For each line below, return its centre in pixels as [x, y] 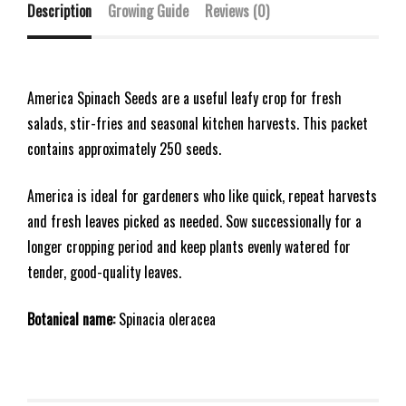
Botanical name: [71, 319]
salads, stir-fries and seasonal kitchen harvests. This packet [198, 123]
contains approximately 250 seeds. [124, 148]
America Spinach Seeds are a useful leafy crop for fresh [184, 97]
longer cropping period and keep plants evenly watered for [189, 246]
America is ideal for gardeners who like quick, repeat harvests [202, 195]
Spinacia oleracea [165, 319]
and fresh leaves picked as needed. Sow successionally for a [194, 221]
